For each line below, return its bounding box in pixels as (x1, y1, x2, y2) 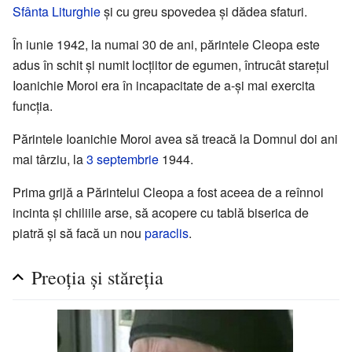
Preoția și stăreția (31, 265, 163, 291)
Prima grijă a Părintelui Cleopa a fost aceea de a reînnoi (13, 183, 324, 202)
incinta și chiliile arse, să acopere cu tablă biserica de (13, 203, 309, 222)
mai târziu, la (13, 150, 86, 169)
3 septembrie (86, 150, 159, 169)
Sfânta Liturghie (13, 2, 101, 21)
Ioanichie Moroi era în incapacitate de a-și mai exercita (13, 76, 315, 95)
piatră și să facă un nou (13, 224, 145, 243)
